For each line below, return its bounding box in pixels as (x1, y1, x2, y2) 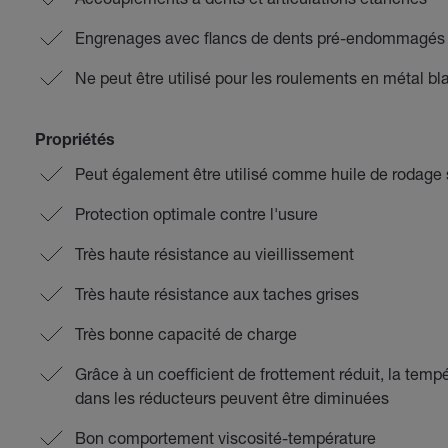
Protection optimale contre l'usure (74, 204, 318, 223)
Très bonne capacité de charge (74, 324, 297, 343)
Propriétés (34, 134, 115, 150)
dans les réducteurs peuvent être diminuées (74, 388, 389, 407)
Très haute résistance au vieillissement (74, 244, 354, 263)
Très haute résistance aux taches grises (74, 284, 359, 303)
